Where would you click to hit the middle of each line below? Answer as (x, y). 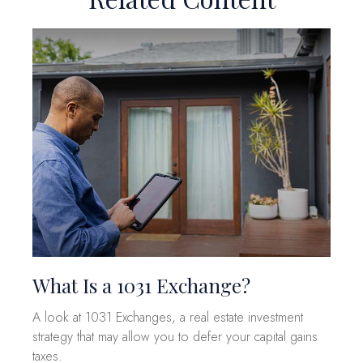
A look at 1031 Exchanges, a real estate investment (168, 317)
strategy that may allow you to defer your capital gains (175, 336)
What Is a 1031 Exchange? (141, 285)
